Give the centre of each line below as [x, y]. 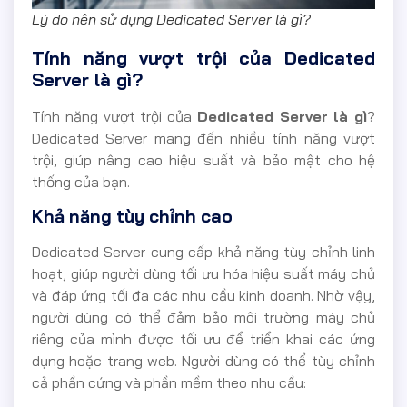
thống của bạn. [81, 182]
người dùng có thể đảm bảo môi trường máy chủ [203, 317]
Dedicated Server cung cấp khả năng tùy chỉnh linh [203, 251]
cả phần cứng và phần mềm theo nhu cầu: [169, 382]
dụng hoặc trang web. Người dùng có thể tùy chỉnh [203, 360]
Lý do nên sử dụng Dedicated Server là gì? [171, 20]
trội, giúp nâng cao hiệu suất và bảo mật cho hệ [203, 160]
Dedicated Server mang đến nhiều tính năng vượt [203, 139]
